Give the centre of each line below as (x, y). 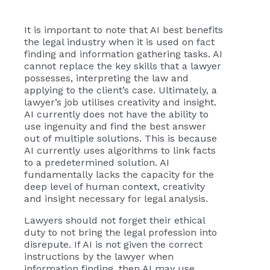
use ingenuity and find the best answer (115, 126)
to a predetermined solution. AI (97, 162)
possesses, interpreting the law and (106, 78)
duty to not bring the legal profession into (121, 232)
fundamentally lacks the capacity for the (119, 174)
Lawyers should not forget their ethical (115, 220)
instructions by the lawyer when (99, 256)
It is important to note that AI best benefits (124, 30)
